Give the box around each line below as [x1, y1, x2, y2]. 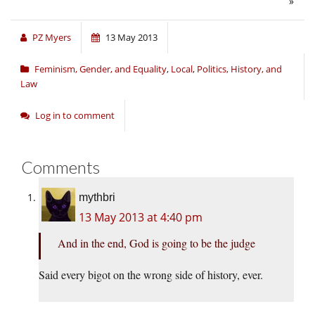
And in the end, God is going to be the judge [58, 236, 255, 251]
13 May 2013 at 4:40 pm [79, 210, 202, 226]
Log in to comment [35, 109, 115, 122]
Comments [21, 157, 100, 178]
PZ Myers [32, 31, 71, 44]
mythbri [79, 191, 115, 204]
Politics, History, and [197, 63, 282, 76]
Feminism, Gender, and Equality [34, 63, 167, 76]
